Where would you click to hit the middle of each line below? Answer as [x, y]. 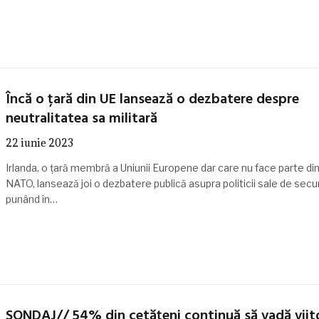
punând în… [31, 199]
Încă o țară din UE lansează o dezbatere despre [152, 100]
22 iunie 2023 [39, 143]
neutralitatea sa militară [81, 119]
